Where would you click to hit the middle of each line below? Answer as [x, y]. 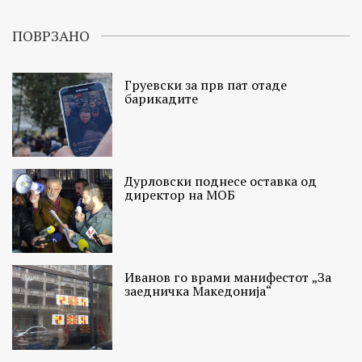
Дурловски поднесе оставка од [221, 181]
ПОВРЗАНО [51, 36]
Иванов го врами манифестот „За [228, 278]
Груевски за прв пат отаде [206, 85]
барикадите [162, 99]
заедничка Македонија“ [199, 291]
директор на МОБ [180, 195]
